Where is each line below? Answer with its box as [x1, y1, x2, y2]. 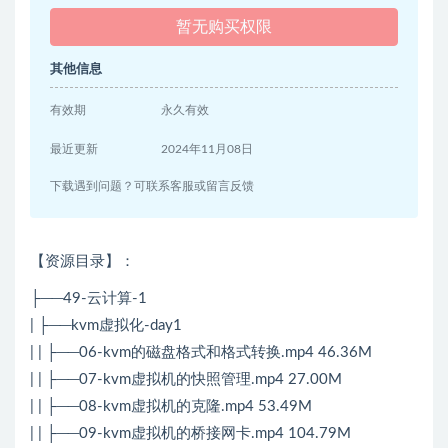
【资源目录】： [30, 254, 135, 270]
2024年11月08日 [161, 143, 254, 156]
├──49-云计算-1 [30, 291, 147, 307]
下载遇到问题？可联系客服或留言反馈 [50, 180, 254, 193]
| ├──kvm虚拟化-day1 [30, 318, 182, 334]
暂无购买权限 [176, 19, 272, 36]
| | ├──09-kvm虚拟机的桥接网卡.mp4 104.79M [30, 426, 351, 442]
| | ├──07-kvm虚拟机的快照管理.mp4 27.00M [30, 372, 342, 388]
